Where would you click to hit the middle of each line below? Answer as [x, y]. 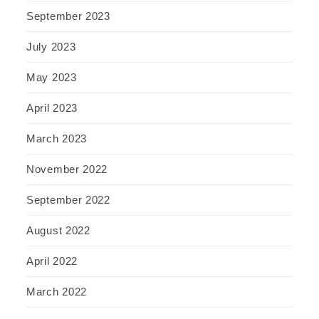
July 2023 [51, 47]
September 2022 [68, 200]
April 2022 [52, 261]
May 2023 [52, 78]
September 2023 [68, 16]
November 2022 [67, 169]
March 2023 [57, 139]
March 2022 [57, 292]
